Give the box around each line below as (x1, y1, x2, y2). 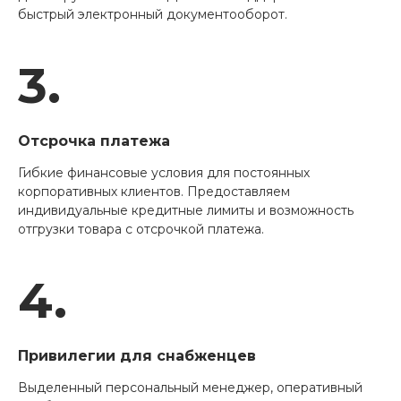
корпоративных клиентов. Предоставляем (18, 183, 290, 200)
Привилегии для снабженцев (18, 347, 256, 365)
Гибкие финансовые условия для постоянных (18, 165, 310, 182)
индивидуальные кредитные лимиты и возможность (18, 202, 354, 219)
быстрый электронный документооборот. (18, 6, 287, 23)
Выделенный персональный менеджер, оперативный (18, 380, 363, 397)
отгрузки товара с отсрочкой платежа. (18, 221, 264, 238)
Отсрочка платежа (18, 132, 170, 150)
